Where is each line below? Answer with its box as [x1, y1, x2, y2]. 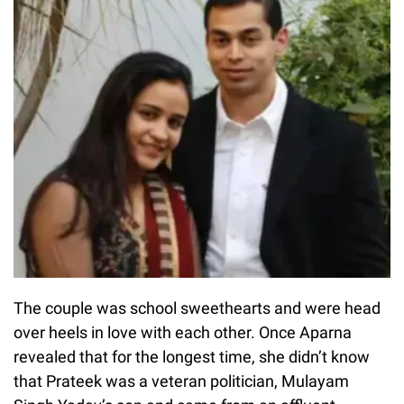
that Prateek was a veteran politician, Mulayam [14, 371, 349, 390]
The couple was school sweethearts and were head [14, 298, 381, 317]
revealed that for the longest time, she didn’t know [14, 346, 370, 366]
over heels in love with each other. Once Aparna [14, 322, 352, 342]
